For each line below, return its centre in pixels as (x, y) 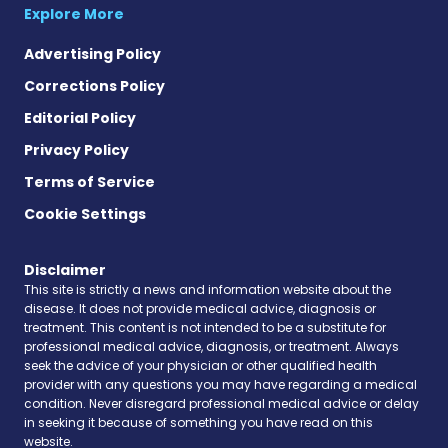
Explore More (74, 13)
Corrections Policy (94, 85)
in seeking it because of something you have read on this (198, 422)
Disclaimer (65, 269)
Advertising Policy (92, 53)
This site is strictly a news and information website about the (207, 289)
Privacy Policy (76, 149)
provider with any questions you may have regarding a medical (220, 384)
